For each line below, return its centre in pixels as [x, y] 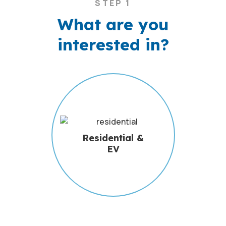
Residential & [113, 138]
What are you [113, 24]
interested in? [113, 44]
